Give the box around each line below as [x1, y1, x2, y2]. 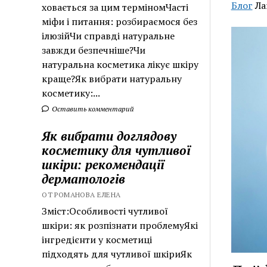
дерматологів [42, 170, 126, 187]
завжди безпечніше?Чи [42, 43, 146, 57]
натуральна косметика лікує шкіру [42, 57, 199, 71]
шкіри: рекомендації [42, 156, 165, 173]
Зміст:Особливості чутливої [42, 204, 169, 218]
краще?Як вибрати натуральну [42, 72, 182, 85]
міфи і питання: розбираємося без [42, 14, 198, 28]
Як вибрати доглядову [42, 127, 177, 144]
